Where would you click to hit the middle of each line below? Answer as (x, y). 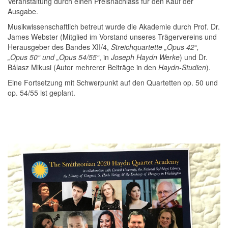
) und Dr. (194, 57)
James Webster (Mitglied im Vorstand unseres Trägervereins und (112, 37)
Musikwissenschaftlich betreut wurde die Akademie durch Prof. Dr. (114, 26)
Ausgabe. (23, 11)
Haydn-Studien (182, 67)
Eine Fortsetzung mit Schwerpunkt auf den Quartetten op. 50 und (113, 82)
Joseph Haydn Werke (145, 57)
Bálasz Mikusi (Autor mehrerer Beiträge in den (83, 67)
